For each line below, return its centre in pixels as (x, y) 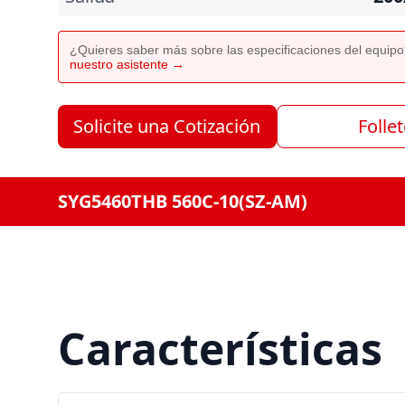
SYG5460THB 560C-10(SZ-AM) (183, 201)
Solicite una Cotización (167, 126)
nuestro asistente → (127, 64)
